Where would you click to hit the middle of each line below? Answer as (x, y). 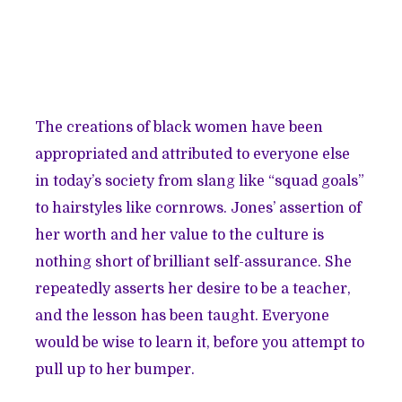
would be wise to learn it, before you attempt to (200, 343)
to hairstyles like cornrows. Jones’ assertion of (199, 209)
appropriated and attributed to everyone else (193, 155)
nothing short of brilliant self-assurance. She (194, 262)
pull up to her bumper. (115, 370)
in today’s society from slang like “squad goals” (200, 182)
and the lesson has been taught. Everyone (183, 316)
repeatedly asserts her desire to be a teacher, (193, 289)
